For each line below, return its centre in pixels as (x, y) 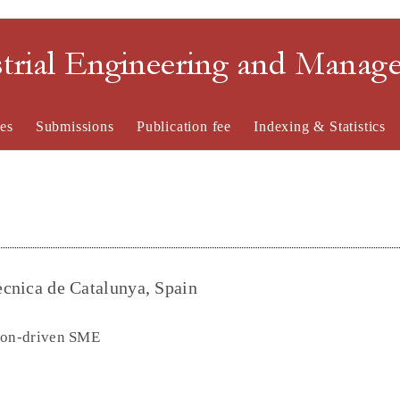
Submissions (75, 126)
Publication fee (183, 126)
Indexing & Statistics (320, 126)
